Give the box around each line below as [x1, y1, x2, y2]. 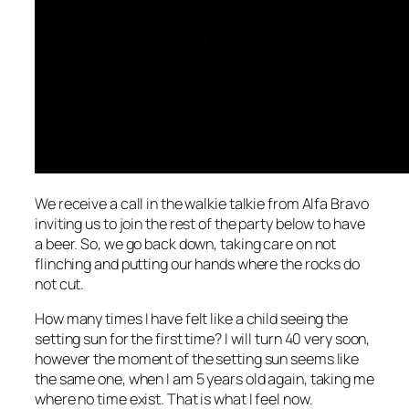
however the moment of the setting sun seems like [35, 348, 360, 369]
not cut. [35, 273, 85, 294]
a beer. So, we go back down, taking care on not [35, 233, 337, 254]
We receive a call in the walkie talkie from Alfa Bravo [35, 193, 369, 214]
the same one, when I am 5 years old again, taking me [35, 368, 374, 389]
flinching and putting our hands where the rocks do [35, 253, 360, 274]
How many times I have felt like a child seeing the [35, 308, 348, 329]
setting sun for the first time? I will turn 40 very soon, [35, 328, 371, 349]
